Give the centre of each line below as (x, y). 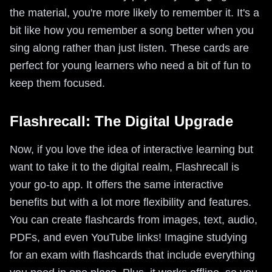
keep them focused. (57, 83)
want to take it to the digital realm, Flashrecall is (124, 167)
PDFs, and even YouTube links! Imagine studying (128, 237)
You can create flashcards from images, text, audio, (134, 220)
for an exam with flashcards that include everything (132, 255)
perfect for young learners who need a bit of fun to (130, 66)
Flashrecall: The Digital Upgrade (121, 121)
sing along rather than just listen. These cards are (129, 48)
